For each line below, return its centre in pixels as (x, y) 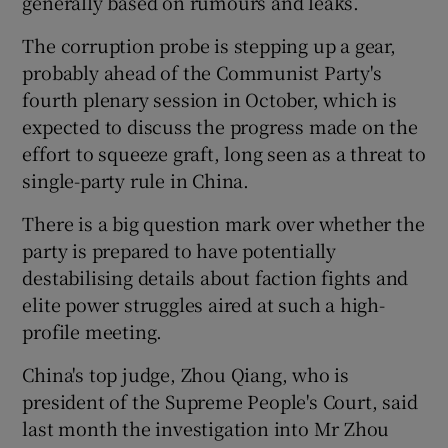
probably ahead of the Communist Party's (202, 71)
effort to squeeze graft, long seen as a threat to (224, 152)
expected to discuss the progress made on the (220, 125)
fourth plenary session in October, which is (209, 98)
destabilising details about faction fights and (215, 276)
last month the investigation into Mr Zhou (206, 427)
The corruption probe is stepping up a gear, (209, 44)
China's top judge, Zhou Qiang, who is (186, 373)
